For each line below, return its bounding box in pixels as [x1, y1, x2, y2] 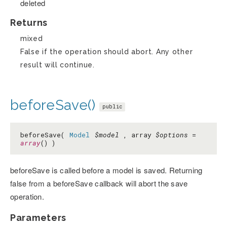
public [102, 103, 123, 110]
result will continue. [20, 61, 95, 69]
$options [156, 130, 188, 140]
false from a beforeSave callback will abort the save [10, 178, 188, 189]
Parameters [10, 212, 66, 223]
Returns [10, 17, 48, 28]
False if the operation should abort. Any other [20, 48, 193, 56]
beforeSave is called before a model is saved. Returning [10, 165, 203, 176]
